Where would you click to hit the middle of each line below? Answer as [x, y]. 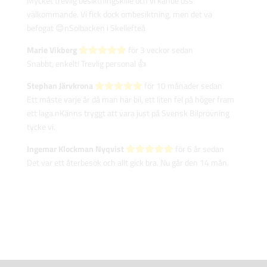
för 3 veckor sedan [159, 49]
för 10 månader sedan [182, 85]
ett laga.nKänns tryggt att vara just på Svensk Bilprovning [128, 113]
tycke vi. [41, 126]
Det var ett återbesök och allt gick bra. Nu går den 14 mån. [128, 162]
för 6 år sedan [198, 148]
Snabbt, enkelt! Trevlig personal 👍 [86, 63]
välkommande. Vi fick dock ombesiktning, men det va [119, 14]
